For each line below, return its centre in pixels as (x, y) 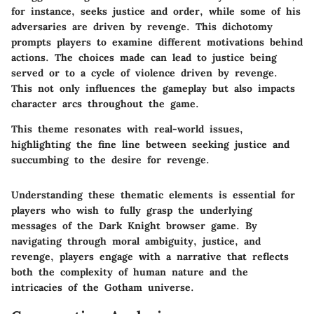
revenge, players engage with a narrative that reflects (150, 257)
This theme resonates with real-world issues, (127, 129)
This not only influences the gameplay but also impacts (153, 89)
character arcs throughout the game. (105, 104)
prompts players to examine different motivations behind (157, 42)
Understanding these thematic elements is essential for (153, 195)
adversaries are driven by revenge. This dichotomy (142, 27)
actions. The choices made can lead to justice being (144, 58)
